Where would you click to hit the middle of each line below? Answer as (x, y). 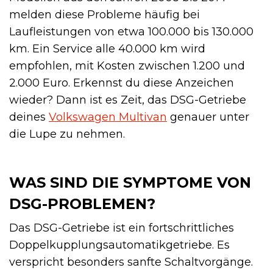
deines (29, 117)
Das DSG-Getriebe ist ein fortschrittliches (122, 228)
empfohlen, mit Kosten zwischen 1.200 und (127, 66)
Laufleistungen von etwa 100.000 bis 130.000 (131, 31)
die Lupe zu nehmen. (67, 134)
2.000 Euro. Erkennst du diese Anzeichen (122, 83)
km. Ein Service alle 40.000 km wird (107, 48)
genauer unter (208, 117)
